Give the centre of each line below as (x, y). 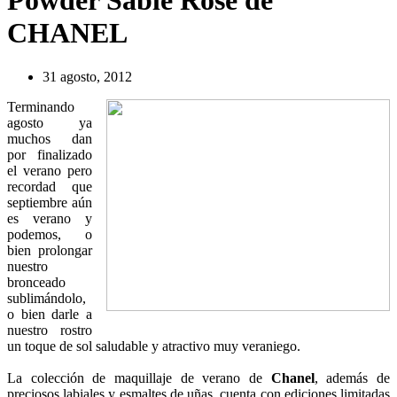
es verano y (50, 218)
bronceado (36, 282)
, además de (352, 378)
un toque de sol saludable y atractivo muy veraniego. (154, 346)
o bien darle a (50, 314)
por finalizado (50, 154)
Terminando (41, 106)
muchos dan (50, 138)
